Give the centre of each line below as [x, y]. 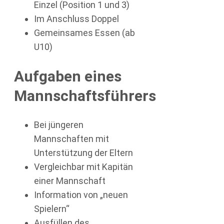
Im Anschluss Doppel [76, 18]
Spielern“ [52, 208]
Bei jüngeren [59, 124]
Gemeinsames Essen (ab [84, 32]
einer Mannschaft [70, 180]
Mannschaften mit [71, 138]
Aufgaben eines [68, 76]
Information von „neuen [81, 194]
